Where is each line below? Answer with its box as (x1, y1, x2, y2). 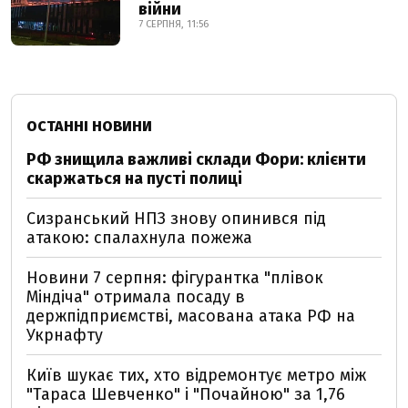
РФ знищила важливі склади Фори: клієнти (26, 149, 366, 170)
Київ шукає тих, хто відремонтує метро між (26, 365, 366, 386)
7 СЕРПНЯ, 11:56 (138, 18, 209, 31)
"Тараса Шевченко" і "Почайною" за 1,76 (26, 384, 345, 405)
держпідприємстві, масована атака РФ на (26, 306, 355, 327)
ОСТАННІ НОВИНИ (26, 117, 152, 136)
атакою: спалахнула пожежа (26, 228, 252, 249)
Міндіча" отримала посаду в (26, 287, 245, 308)
